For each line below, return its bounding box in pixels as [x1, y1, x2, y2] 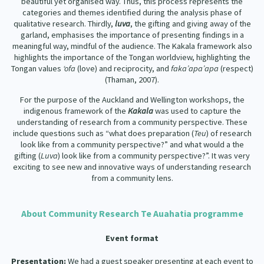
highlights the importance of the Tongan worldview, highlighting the [14, 52, 250, 63]
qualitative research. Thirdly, [13, 18, 115, 29]
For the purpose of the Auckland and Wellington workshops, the [19, 94, 245, 105]
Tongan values [11, 63, 63, 74]
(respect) [218, 63, 253, 74]
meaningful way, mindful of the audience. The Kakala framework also [12, 41, 252, 52]
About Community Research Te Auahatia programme [21, 208, 243, 220]
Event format [105, 233, 159, 244]
